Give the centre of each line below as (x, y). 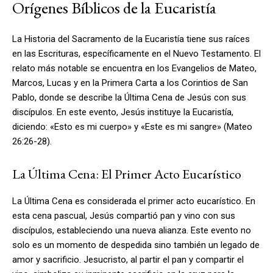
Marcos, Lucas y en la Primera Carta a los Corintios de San (130, 83)
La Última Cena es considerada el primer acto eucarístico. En (134, 201)
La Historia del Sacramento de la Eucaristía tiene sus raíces (131, 39)
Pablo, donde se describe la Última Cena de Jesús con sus (129, 97)
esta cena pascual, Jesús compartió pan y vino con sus (124, 215)
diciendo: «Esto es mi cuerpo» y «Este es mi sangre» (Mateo (132, 126)
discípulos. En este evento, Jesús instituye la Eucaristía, (123, 112)
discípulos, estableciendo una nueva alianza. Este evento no (132, 230)
